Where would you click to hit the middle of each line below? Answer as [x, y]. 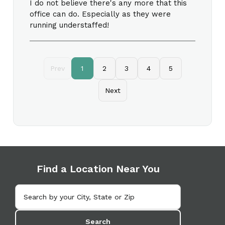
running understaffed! [69, 25]
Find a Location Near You [98, 168]
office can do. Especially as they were [100, 14]
